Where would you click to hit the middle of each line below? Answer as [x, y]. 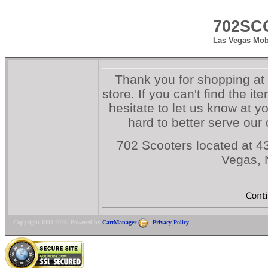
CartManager [120, 223]
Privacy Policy [171, 223]
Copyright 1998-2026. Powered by [58, 223]
